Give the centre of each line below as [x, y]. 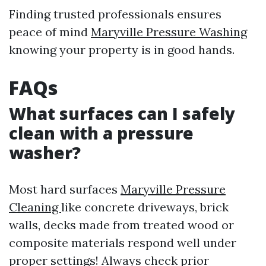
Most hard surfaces [65, 189]
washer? [45, 153]
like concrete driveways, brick [145, 207]
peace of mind [50, 32]
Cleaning [35, 207]
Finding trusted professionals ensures [115, 14]
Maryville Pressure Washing [169, 32]
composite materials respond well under [123, 243]
